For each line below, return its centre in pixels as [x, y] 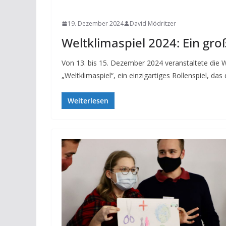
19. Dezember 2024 [96, 24]
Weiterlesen [88, 101]
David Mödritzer [153, 24]
